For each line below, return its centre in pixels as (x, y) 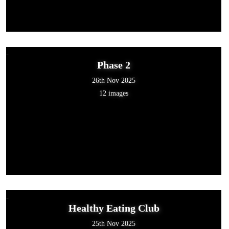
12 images (114, 93)
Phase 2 (114, 65)
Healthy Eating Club (114, 208)
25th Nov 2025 (114, 223)
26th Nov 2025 (114, 80)
